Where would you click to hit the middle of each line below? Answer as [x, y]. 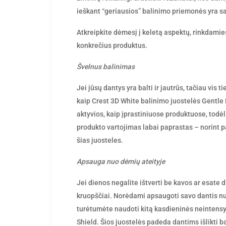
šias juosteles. [100, 140]
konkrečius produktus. [112, 45]
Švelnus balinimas [106, 67]
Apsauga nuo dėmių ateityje [121, 161]
